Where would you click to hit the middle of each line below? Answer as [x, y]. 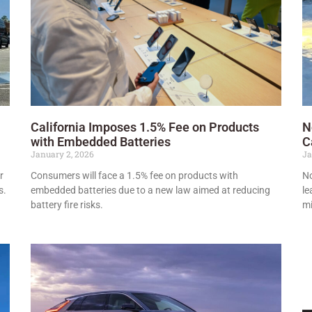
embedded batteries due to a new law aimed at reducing [150, 190]
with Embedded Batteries [101, 141]
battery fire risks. [67, 204]
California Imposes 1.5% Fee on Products [145, 127]
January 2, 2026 [62, 154]
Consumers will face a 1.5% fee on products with [134, 175]
